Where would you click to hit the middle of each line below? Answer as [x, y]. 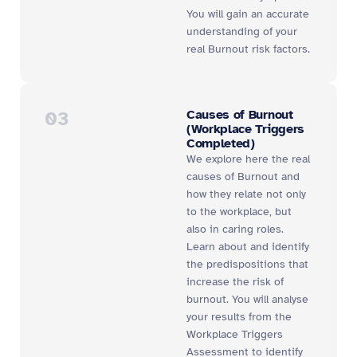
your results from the [239, 317]
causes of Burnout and [243, 177]
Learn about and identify [248, 247]
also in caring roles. [235, 229]
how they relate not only [246, 194]
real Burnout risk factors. [248, 49]
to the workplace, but [239, 212]
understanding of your [242, 31]
